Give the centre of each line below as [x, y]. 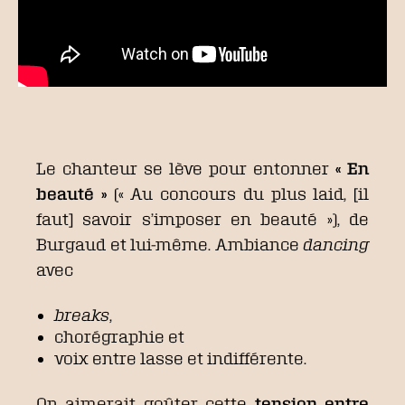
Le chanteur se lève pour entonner [186, 168]
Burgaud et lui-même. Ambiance [170, 244]
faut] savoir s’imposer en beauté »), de [202, 218]
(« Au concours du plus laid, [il [237, 193]
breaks [82, 314]
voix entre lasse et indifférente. [180, 358]
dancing [336, 244]
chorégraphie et [119, 336]
